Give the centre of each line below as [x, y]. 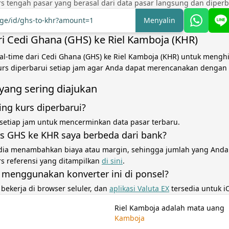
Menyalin [159, 20]
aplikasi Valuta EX [139, 188]
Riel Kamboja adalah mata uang [169, 208]
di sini [112, 161]
